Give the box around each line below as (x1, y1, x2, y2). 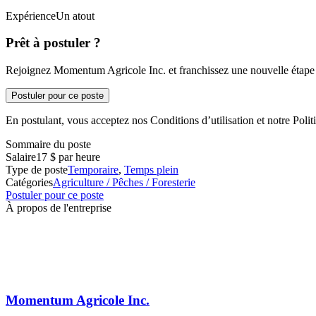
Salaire (6, 150, 36, 163)
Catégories (6, 176, 53, 188)
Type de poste (6, 163, 68, 176)
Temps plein (124, 163, 178, 176)
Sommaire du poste (6, 138, 91, 150)
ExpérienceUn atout (6, 9, 95, 22)
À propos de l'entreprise (6, 201, 111, 214)
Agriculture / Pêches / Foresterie (53, 176, 195, 188)
